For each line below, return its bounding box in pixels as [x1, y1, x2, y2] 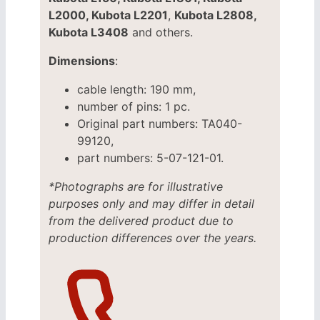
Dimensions [49, 53, 115, 68]
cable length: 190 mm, [77, 81, 196, 96]
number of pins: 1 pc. [77, 99, 190, 114]
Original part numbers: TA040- [77, 116, 242, 131]
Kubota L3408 [49, 24, 129, 39]
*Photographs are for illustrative [49, 179, 223, 194]
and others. [129, 24, 193, 39]
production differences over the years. [49, 230, 256, 245]
